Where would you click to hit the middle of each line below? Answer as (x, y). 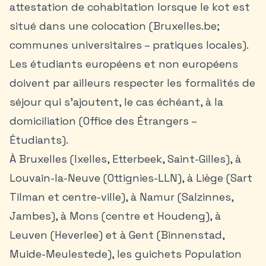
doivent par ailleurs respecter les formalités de (132, 83)
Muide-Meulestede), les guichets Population (126, 254)
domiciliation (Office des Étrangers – (103, 121)
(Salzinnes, (204, 197)
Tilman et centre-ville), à (75, 197)
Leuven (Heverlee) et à (69, 235)
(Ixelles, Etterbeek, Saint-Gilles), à (154, 159)
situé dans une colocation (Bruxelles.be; (115, 26)
